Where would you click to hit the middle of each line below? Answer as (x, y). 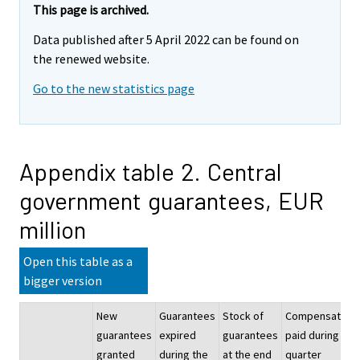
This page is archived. (91, 10)
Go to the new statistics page (114, 88)
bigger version (63, 280)
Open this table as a (78, 261)
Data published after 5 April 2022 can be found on (166, 40)
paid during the (321, 335)
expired (178, 335)
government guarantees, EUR (172, 200)
